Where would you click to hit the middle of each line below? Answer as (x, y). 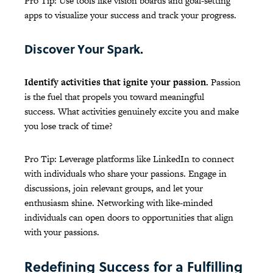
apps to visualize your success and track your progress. (130, 15)
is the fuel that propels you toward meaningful (114, 97)
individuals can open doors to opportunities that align (129, 218)
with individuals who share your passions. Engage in (126, 174)
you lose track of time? (69, 126)
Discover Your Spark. (84, 49)
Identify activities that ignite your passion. (118, 82)
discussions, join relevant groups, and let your (114, 188)
